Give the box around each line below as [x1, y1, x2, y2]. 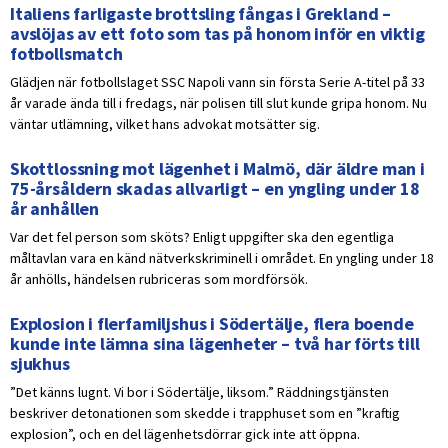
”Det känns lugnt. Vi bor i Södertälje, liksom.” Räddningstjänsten [10, 383, 389, 402]
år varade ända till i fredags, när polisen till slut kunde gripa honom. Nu [10, 94, 427, 113]
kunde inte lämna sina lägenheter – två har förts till [10, 332, 420, 356]
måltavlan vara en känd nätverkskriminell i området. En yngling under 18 [10, 249, 434, 268]
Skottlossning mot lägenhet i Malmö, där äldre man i [10, 157, 425, 181]
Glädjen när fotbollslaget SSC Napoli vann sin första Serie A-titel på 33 [10, 73, 425, 92]
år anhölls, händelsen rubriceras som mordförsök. [10, 270, 308, 289]
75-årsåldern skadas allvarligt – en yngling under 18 [10, 177, 420, 201]
